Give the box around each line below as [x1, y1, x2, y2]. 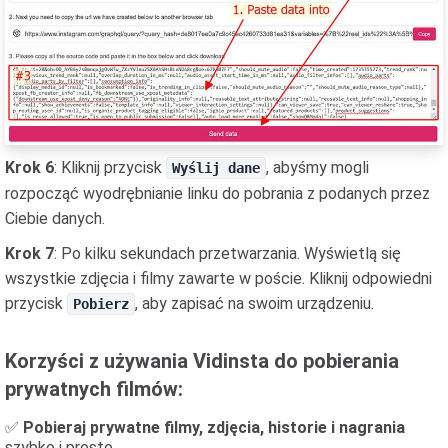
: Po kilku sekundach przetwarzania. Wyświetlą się [54, 244, 401, 264]
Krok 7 [5, 244, 54, 264]
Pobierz [73, 296, 130, 313]
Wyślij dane [172, 160, 261, 177]
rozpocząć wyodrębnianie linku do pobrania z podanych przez [5, 184, 430, 204]
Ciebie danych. [5, 209, 105, 229]
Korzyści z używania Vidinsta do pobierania [5, 349, 399, 374]
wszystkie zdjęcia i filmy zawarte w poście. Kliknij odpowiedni [5, 269, 432, 289]
